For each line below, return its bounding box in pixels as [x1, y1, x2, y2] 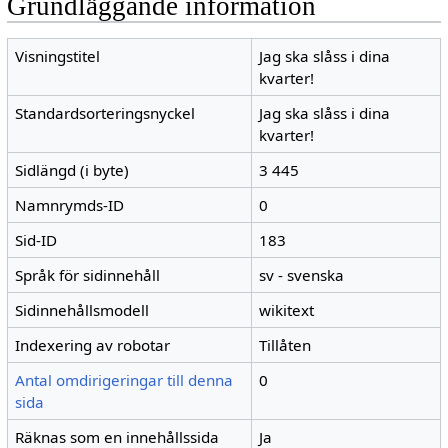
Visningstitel [15, 46, 101, 67]
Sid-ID [15, 230, 58, 251]
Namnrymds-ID [15, 195, 125, 216]
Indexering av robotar [15, 335, 171, 356]
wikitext [259, 300, 315, 321]
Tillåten [259, 335, 312, 356]
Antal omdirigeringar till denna [15, 370, 234, 391]
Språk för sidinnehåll [15, 265, 161, 286]
